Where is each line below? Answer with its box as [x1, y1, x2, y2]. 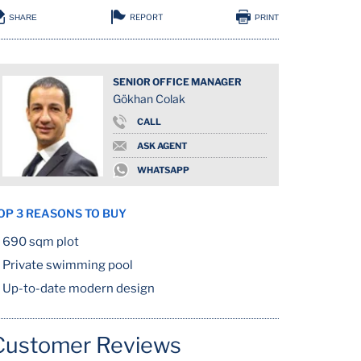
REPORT [129, 12, 163, 22]
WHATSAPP [137, 164, 190, 176]
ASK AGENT [137, 139, 188, 151]
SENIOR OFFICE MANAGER [113, 76, 243, 88]
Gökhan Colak [113, 92, 186, 106]
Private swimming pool [2, 258, 134, 272]
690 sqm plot [2, 234, 80, 249]
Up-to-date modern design [2, 281, 156, 296]
